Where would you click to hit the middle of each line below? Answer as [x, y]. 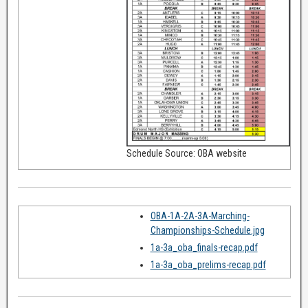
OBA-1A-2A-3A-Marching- [200, 216]
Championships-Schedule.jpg [207, 231]
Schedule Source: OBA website [186, 153]
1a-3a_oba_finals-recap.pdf [204, 248]
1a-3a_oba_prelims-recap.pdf [208, 265]
